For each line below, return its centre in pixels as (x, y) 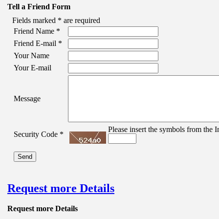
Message (27, 98)
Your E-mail (33, 67)
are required (81, 20)
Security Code (37, 134)
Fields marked (35, 20)
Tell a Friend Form (39, 6)
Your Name (32, 55)
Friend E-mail (36, 43)
